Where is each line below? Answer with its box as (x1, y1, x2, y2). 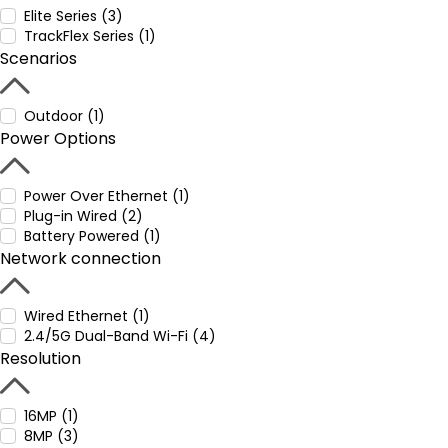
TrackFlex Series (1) (24, 26, 156, 46)
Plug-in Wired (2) (24, 206, 143, 226)
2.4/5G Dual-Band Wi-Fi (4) (24, 326, 216, 346)
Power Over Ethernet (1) (24, 186, 190, 206)
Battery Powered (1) (24, 226, 161, 246)
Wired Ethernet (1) (24, 306, 150, 326)
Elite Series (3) (24, 6, 123, 26)
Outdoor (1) (24, 106, 105, 126)
